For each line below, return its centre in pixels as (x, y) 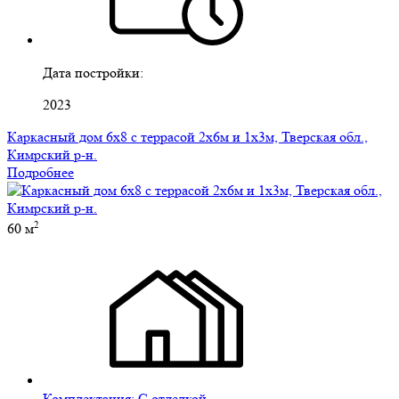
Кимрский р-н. (52, 154)
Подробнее (41, 172)
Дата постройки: (93, 72)
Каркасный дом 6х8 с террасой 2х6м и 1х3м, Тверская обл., (187, 136)
